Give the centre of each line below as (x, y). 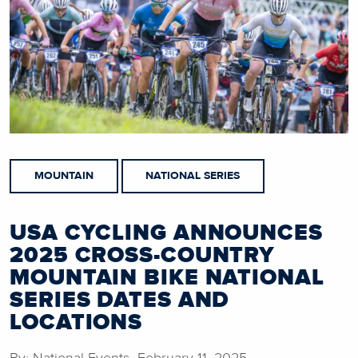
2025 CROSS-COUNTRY (143, 255)
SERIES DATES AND (120, 300)
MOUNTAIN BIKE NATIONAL (167, 278)
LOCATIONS (76, 322)
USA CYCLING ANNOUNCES (166, 233)
